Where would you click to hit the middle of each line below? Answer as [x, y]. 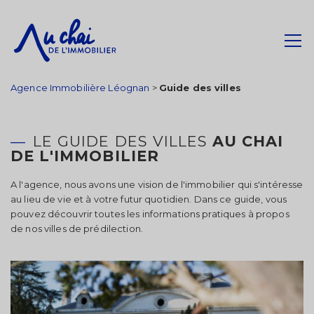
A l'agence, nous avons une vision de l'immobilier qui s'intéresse [157, 184]
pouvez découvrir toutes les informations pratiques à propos [150, 214]
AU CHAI [248, 141]
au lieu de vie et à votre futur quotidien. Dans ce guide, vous [149, 199]
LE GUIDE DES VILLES [123, 141]
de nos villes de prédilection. [77, 228]
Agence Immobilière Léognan [80, 88]
